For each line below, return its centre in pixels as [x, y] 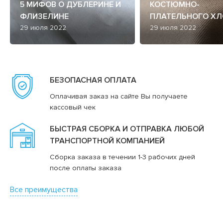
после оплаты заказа [86, 168]
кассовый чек [73, 107]
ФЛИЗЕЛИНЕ [44, 16]
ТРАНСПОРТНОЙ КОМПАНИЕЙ [107, 141]
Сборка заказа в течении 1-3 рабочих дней [122, 157]
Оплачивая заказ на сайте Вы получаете [119, 96]
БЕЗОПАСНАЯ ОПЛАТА [93, 80]
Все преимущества [44, 189]
